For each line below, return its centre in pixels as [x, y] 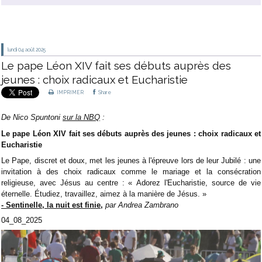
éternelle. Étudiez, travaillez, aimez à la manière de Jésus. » [105, 194]
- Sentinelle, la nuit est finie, [52, 205]
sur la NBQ [81, 118]
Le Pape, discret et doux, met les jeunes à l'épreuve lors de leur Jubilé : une [131, 160]
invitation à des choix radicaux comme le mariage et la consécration [131, 171]
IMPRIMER [70, 93]
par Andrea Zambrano [142, 205]
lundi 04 [15, 49]
